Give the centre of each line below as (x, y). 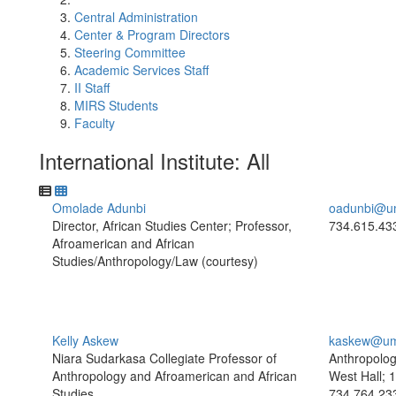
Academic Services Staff (141, 70)
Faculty (95, 123)
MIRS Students (116, 105)
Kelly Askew (85, 340)
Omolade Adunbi (99, 208)
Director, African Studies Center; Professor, (172, 225)
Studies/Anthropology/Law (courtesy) (155, 261)
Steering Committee (130, 52)
